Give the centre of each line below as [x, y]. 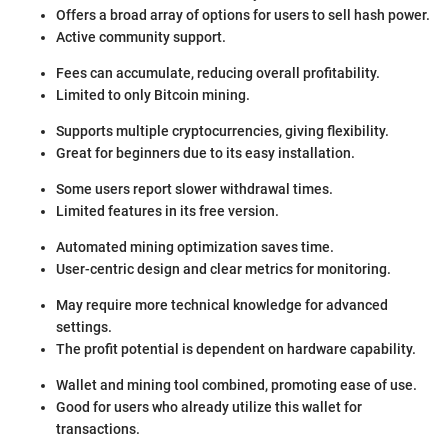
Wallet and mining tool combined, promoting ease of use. [236, 385]
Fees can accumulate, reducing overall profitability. [218, 73]
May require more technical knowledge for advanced [222, 305]
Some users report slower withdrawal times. [194, 189]
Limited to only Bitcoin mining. [153, 95]
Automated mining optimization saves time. [195, 247]
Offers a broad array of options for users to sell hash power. [243, 15]
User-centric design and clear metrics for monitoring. [223, 269]
